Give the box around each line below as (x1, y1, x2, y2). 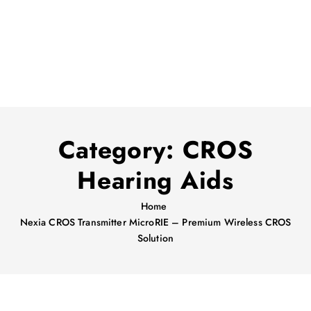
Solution (137, 231, 174, 246)
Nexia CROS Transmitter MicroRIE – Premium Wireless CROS (19, 215, 292, 230)
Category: (58, 131, 183, 167)
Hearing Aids (77, 162, 234, 198)
